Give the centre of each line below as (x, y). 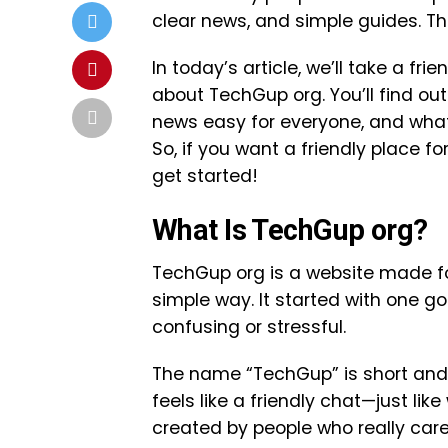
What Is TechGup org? (290, 230)
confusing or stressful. (249, 327)
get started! (205, 176)
